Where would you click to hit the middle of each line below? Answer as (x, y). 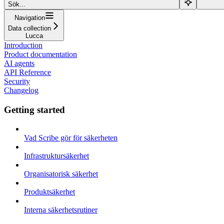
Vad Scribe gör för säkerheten (71, 138)
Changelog (21, 90)
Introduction (23, 45)
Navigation (29, 17)
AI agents (19, 63)
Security (17, 81)
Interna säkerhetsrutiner (61, 210)
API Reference (27, 72)
